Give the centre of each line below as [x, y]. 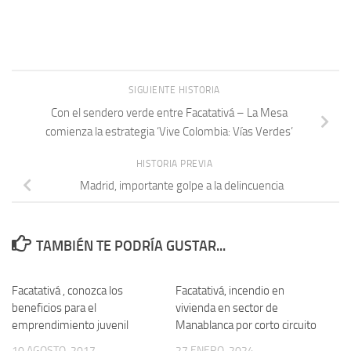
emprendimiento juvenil [70, 326]
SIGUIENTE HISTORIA [175, 90]
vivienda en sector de [227, 308]
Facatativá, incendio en [230, 291]
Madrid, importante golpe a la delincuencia [182, 186]
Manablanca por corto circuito [246, 326]
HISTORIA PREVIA [175, 163]
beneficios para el [54, 308]
